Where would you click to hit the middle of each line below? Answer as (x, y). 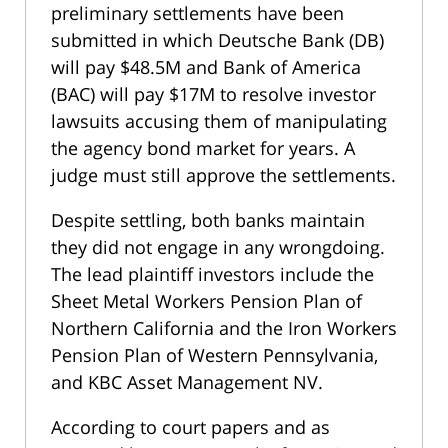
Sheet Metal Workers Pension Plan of (206, 301)
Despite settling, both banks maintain (208, 220)
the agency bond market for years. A (203, 148)
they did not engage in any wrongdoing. (218, 247)
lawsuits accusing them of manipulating (219, 121)
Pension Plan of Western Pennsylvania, (214, 355)
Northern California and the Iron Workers (224, 328)
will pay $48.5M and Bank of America (206, 67)
